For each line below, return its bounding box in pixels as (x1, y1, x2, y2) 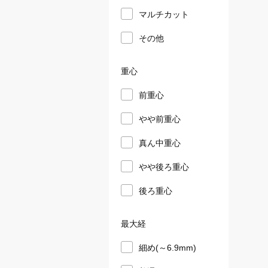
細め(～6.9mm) (139, 240, 196, 253)
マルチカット (139, 7, 189, 20)
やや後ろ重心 (139, 160, 189, 172)
